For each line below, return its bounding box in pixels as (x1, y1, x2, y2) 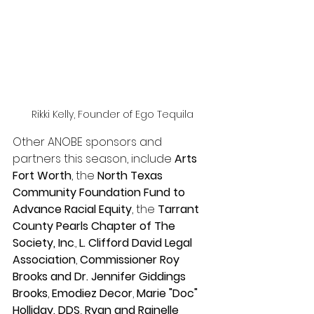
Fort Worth (13, 167, 71, 184)
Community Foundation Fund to (13, 184, 188, 200)
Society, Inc (13, 234, 74, 251)
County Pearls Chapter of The (13, 217, 178, 234)
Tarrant (158, 200, 202, 217)
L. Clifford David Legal (79, 234, 195, 251)
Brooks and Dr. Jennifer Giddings (13, 268, 189, 285)
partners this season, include (13, 150, 175, 167)
